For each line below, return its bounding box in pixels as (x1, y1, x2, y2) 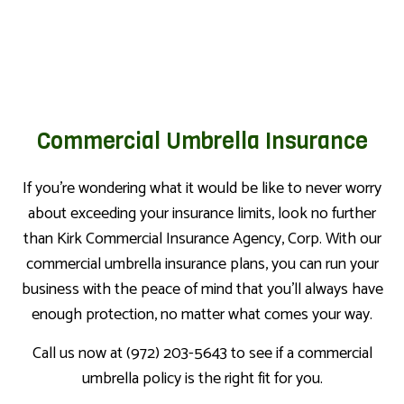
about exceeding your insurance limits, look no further (28, 199, 376, 227)
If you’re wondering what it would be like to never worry (23, 174, 381, 202)
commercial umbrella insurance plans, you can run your (25, 250, 379, 278)
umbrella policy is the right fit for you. (81, 364, 323, 392)
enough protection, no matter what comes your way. (32, 300, 372, 328)
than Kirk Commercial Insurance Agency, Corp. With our (23, 225, 381, 252)
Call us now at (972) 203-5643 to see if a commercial (32, 339, 372, 367)
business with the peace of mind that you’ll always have (21, 275, 383, 303)
